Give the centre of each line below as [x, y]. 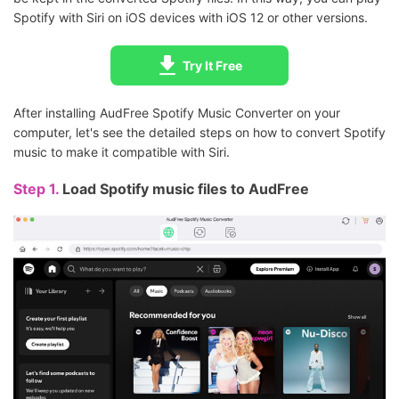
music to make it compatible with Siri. [122, 152]
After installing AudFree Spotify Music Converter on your [177, 113]
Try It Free [212, 66]
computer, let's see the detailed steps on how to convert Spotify [199, 133]
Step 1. [38, 189]
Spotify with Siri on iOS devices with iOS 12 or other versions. [191, 18]
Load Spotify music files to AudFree [186, 189]
